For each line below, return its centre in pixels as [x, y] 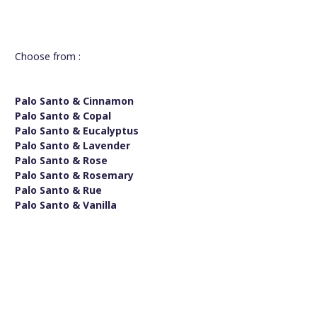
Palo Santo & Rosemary [74, 175]
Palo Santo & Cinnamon [74, 100]
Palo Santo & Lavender [73, 145]
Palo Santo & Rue [58, 190]
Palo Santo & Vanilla [66, 204]
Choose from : [48, 56]
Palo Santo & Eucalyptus [77, 130]
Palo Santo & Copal [63, 115]
